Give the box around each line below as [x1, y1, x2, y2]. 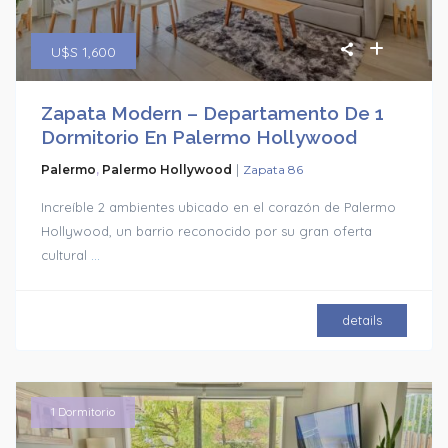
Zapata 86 [243, 161, 304, 177]
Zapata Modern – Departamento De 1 [41, 101, 385, 124]
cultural [41, 246, 92, 263]
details [341, 311, 382, 328]
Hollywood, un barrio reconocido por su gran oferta [41, 222, 373, 239]
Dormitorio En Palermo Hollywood [41, 125, 358, 148]
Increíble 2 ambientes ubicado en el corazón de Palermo [41, 198, 397, 215]
